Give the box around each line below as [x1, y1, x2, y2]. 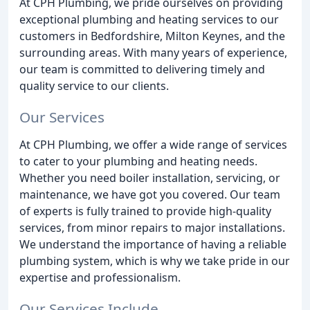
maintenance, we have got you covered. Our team [19, 186, 280, 202]
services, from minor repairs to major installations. [19, 219, 285, 235]
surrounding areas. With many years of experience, [19, 45, 287, 60]
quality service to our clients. [19, 78, 169, 93]
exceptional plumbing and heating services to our [19, 12, 279, 27]
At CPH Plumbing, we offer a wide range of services [19, 136, 287, 152]
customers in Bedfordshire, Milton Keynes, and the [19, 28, 285, 44]
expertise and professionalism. [19, 269, 181, 285]
